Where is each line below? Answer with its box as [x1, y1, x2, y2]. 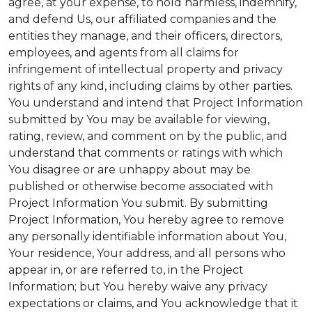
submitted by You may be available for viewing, [8, 113, 270, 126]
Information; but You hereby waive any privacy [8, 280, 267, 293]
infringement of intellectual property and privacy [8, 63, 283, 76]
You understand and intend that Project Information [8, 96, 303, 109]
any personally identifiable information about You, [8, 230, 286, 243]
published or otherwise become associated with [8, 180, 273, 193]
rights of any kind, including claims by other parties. [8, 79, 292, 93]
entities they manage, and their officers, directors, [8, 29, 282, 42]
